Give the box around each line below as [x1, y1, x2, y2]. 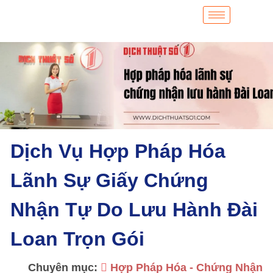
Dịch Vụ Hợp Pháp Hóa [10, 140, 225, 162]
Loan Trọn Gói [10, 228, 144, 250]
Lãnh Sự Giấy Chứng [10, 169, 208, 191]
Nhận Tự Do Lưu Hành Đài [10, 199, 258, 221]
